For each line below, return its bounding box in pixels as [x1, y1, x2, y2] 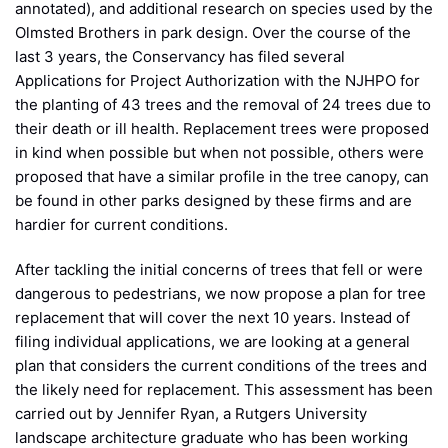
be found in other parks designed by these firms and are [15, 190, 412, 210]
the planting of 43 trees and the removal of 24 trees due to [15, 94, 431, 114]
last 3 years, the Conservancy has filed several [15, 46, 345, 66]
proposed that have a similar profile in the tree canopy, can [15, 166, 429, 186]
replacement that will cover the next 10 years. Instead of [15, 307, 410, 327]
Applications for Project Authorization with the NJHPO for [15, 70, 420, 90]
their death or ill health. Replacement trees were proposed [15, 118, 429, 138]
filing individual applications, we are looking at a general [15, 331, 410, 351]
